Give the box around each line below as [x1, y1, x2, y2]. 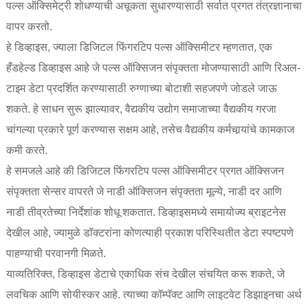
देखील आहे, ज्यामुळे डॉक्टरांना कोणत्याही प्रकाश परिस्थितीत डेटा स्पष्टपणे [5, 226, 294, 239]
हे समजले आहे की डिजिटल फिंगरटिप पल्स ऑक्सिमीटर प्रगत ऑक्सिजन [5, 164, 284, 177]
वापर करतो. [5, 20, 52, 32]
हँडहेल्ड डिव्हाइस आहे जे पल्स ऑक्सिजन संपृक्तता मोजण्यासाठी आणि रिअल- [5, 61, 300, 74]
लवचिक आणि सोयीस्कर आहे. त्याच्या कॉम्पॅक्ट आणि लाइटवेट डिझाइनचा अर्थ [5, 288, 302, 300]
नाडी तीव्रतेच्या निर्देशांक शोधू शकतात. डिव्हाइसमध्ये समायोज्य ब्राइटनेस [5, 206, 286, 218]
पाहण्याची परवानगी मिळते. [5, 247, 106, 259]
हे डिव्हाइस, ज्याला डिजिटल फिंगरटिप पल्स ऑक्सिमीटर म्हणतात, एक [5, 41, 272, 53]
